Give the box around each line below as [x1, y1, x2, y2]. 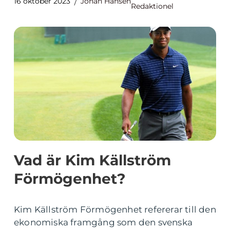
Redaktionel [131, 2, 174, 11]
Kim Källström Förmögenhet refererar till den [14, 204, 216, 215]
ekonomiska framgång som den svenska [14, 217, 193, 227]
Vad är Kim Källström [14, 151, 171, 169]
